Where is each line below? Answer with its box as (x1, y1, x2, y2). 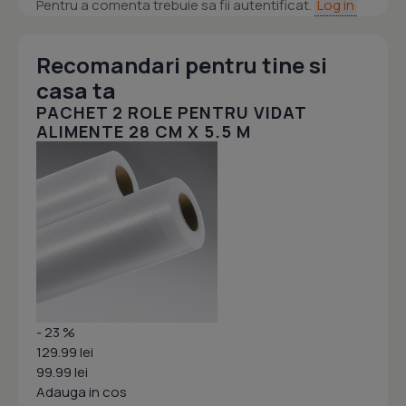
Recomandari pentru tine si (36, 50, 327, 81)
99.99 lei (36, 362, 88, 382)
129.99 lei (36, 343, 93, 362)
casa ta (36, 75, 116, 106)
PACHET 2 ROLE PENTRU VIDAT (36, 101, 306, 124)
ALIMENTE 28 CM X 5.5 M (36, 121, 251, 143)
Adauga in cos (36, 382, 127, 402)
